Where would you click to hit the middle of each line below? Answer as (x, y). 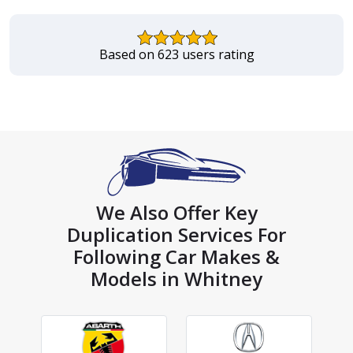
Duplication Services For (176, 235)
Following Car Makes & (176, 257)
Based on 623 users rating (176, 55)
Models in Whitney (176, 279)
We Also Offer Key (176, 213)
